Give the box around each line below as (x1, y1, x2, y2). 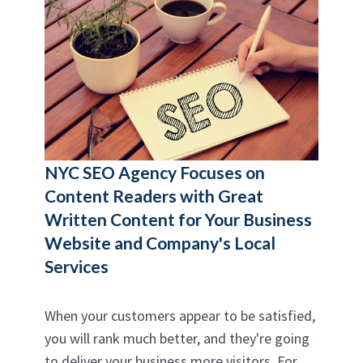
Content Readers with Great (45, 185, 263, 206)
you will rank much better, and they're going (45, 328, 310, 348)
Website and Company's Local (45, 232, 275, 253)
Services (45, 255, 109, 276)
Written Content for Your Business (45, 208, 312, 229)
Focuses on (177, 161, 265, 182)
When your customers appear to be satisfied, (45, 305, 315, 325)
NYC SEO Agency (45, 161, 177, 182)
